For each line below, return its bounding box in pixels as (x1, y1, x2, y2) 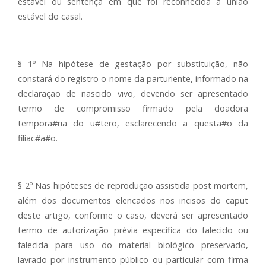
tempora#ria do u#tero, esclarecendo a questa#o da (18, 118, 248, 129)
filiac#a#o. (18, 132, 58, 144)
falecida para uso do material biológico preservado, (18, 239, 248, 251)
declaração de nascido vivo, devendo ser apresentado (18, 88, 248, 99)
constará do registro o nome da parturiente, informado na (18, 73, 248, 84)
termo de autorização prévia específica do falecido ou (18, 224, 248, 236)
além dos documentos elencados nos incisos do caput (18, 195, 248, 206)
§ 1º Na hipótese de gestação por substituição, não (18, 58, 248, 69)
